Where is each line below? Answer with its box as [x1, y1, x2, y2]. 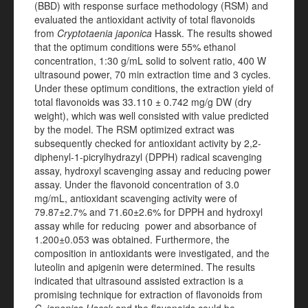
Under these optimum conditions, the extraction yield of [34, 81, 274, 95]
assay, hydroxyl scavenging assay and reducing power [34, 164, 271, 177]
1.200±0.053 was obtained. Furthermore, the [34, 232, 230, 246]
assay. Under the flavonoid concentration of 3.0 [34, 177, 239, 191]
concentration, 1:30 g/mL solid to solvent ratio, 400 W [34, 54, 266, 67]
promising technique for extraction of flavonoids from [34, 287, 263, 301]
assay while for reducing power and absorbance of [34, 219, 256, 232]
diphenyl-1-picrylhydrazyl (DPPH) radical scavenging [34, 150, 262, 164]
